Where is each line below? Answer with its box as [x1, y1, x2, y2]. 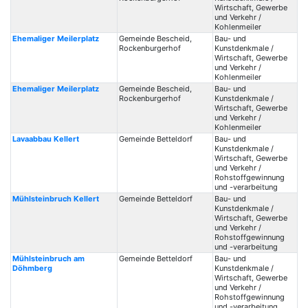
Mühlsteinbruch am [12, 254, 85, 263]
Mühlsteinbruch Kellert [12, 194, 99, 203]
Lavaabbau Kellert [12, 134, 79, 144]
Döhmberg [12, 263, 52, 273]
